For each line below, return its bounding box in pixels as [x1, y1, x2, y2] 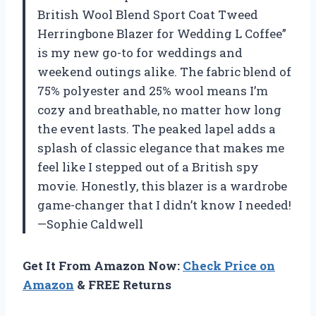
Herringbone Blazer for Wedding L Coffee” [37, 25, 286, 42]
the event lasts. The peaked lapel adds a [37, 120, 276, 137]
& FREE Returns [74, 276, 171, 293]
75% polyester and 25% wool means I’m [37, 82, 268, 99]
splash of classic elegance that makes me [37, 139, 284, 156]
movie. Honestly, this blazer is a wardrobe [37, 177, 287, 194]
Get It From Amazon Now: [23, 257, 183, 274]
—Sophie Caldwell [37, 215, 143, 232]
